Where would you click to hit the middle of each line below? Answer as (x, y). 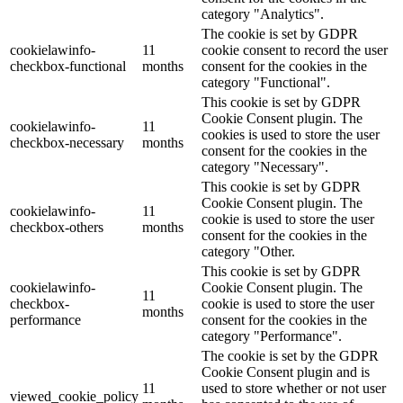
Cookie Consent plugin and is (286, 372)
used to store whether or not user (294, 389)
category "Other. (248, 252)
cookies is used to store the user (291, 135)
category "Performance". (272, 336)
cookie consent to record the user (295, 50)
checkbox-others (57, 228)
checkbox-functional (68, 67)
